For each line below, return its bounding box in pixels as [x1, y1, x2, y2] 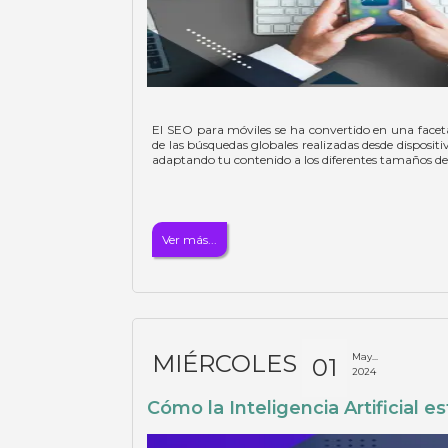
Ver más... [162, 232, 218, 247]
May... [352, 351, 379, 362]
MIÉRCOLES [152, 349, 298, 378]
